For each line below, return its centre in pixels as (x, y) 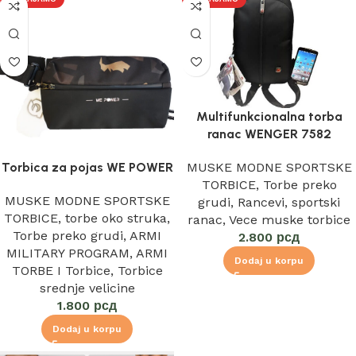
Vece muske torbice (290, 220)
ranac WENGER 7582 (269, 134)
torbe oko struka (116, 218)
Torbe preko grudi (68, 235)
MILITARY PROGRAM (68, 253)
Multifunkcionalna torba (269, 117)
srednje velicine (87, 288)
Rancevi (261, 203)
